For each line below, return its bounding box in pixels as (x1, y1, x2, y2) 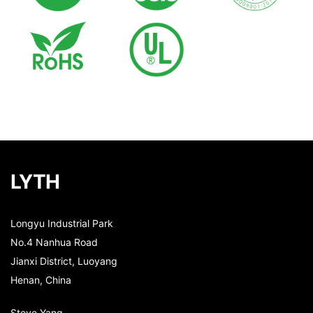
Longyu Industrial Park (10, 217, 113, 229)
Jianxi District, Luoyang (10, 254, 117, 267)
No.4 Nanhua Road (10, 235, 98, 248)
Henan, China (10, 273, 71, 286)
